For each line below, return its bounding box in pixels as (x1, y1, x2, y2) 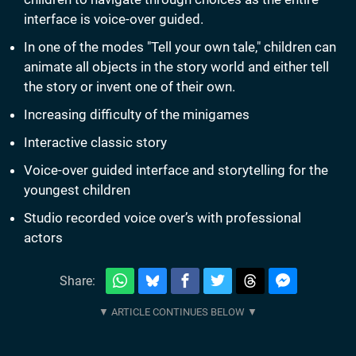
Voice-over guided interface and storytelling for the (24, 162, 328, 179)
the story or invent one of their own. (24, 79, 235, 95)
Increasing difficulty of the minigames (24, 106, 250, 123)
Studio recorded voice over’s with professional (24, 210, 301, 226)
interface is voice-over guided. (24, 11, 203, 28)
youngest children (24, 182, 130, 199)
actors (24, 230, 63, 246)
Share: (59, 273, 95, 288)
